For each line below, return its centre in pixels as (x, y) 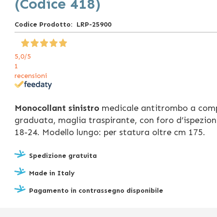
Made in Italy (52, 173)
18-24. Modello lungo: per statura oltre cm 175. (110, 132)
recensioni (31, 76)
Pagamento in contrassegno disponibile (96, 190)
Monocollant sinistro (57, 108)
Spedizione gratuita (63, 155)
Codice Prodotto (43, 24)
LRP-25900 (94, 24)
